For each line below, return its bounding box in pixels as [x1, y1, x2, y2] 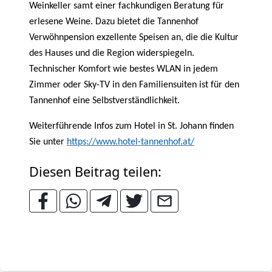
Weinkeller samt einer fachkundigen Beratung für [29, 1, 224, 11]
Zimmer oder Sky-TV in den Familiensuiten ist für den [29, 80, 239, 90]
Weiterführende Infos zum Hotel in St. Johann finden [29, 121, 234, 131]
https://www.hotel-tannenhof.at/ [67, 137, 194, 147]
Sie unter [29, 137, 67, 147]
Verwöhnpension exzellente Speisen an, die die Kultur [29, 33, 239, 42]
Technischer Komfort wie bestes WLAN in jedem [29, 64, 218, 74]
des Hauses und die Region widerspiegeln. [29, 49, 194, 58]
